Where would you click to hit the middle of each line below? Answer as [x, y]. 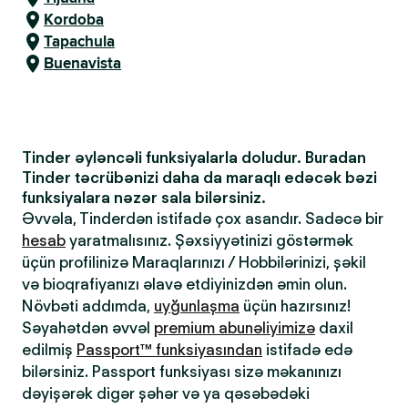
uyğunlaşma [197, 306]
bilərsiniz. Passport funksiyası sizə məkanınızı [182, 372]
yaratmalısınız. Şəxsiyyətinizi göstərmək [209, 240]
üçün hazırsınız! [295, 306]
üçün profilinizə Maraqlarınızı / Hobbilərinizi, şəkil [194, 262]
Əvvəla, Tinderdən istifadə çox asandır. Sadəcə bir [203, 219]
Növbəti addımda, [88, 306]
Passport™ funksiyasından [169, 350]
